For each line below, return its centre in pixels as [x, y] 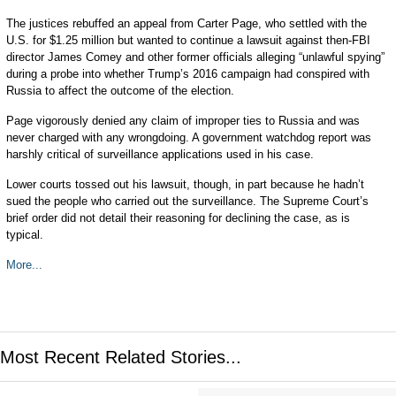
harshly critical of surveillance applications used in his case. [160, 154]
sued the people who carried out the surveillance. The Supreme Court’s [187, 201]
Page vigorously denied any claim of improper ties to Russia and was [183, 121]
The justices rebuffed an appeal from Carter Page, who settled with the [186, 23]
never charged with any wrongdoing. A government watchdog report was [188, 137]
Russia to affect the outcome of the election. [120, 91]
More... [24, 265]
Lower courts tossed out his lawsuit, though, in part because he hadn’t [185, 184]
